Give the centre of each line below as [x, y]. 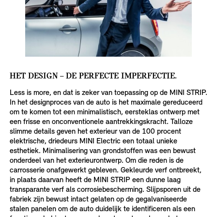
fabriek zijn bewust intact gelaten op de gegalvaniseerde [98, 200]
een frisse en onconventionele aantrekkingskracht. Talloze [101, 122]
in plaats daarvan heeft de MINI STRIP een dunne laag [95, 180]
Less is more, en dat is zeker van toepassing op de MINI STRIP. [108, 93]
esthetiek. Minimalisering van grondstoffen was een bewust [103, 151]
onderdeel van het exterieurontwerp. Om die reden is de [97, 161]
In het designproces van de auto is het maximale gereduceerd [106, 103]
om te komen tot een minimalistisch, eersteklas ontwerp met [105, 113]
